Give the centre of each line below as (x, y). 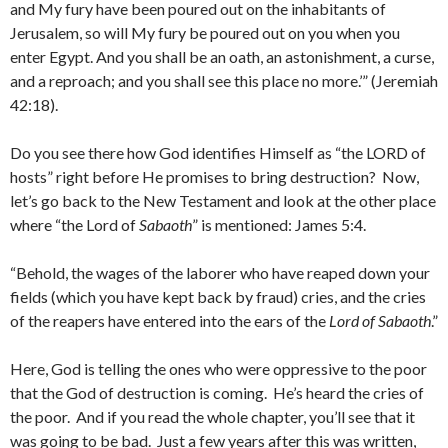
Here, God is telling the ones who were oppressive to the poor (218, 368)
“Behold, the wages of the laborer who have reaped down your (220, 272)
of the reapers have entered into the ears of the (169, 320)
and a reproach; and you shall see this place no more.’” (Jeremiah (224, 80)
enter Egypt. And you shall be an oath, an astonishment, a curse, (222, 56)
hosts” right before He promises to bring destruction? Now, (214, 176)
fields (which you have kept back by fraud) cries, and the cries (218, 296)
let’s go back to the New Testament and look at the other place (223, 200)
